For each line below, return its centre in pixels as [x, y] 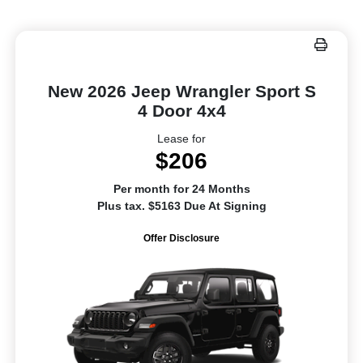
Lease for [181, 139]
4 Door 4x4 [181, 111]
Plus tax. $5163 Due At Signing [181, 206]
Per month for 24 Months [181, 189]
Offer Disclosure [181, 239]
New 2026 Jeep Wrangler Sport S [181, 92]
